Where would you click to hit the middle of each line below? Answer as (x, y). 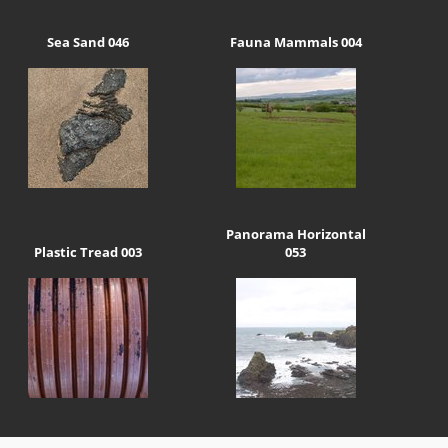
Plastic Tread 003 (87, 251)
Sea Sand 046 (87, 42)
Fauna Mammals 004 (295, 42)
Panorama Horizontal (295, 233)
